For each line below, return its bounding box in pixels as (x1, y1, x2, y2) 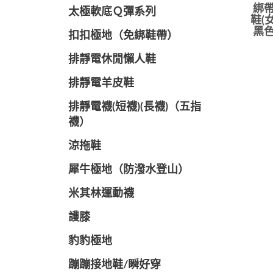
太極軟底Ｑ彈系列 (68, 7, 156, 18)
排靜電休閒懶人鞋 (68, 54, 156, 65)
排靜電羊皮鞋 (68, 78, 134, 89)
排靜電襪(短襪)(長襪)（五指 (68, 102, 201, 113)
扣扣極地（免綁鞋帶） (68, 30, 178, 41)
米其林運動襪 (68, 188, 134, 199)
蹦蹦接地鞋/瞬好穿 (68, 260, 161, 271)
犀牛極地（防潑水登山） (68, 165, 189, 175)
